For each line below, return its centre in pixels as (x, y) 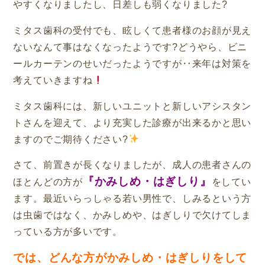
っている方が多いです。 (68, 232)
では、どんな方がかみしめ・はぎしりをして (130, 257)
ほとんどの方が (48, 182)
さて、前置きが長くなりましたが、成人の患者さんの (132, 165)
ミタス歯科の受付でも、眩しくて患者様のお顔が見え (132, 30)
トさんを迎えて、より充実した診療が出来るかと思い (132, 122)
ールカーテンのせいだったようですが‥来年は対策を (132, 63)
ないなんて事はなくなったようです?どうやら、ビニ (130, 47)
